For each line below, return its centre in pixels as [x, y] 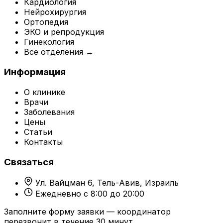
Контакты [43, 142]
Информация [35, 72]
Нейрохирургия [55, 12]
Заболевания [49, 112]
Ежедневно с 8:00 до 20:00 [90, 194]
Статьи [38, 132]
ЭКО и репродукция [64, 32]
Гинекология [49, 42]
